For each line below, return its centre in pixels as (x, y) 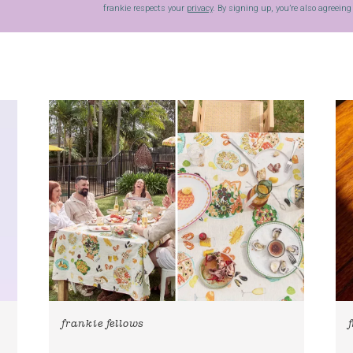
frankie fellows (103, 325)
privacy (199, 8)
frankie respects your (145, 8)
